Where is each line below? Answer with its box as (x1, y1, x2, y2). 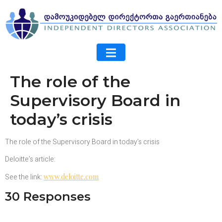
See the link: (5, 172, 44, 183)
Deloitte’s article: (5, 154, 55, 165)
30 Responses (5, 189, 91, 204)
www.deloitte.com (44, 172, 99, 182)
